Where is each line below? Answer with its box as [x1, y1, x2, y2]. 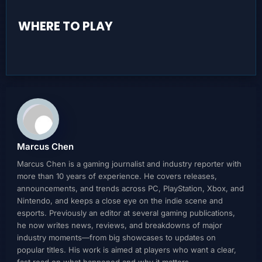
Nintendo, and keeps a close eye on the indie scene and [16, 196, 223, 206]
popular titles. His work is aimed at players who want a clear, [16, 245, 236, 255]
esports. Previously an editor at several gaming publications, [16, 208, 235, 218]
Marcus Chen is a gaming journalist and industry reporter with [16, 159, 242, 169]
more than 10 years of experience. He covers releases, [16, 171, 217, 181]
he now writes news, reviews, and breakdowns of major [16, 220, 222, 230]
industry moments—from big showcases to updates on [16, 233, 216, 243]
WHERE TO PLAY [18, 17, 113, 35]
